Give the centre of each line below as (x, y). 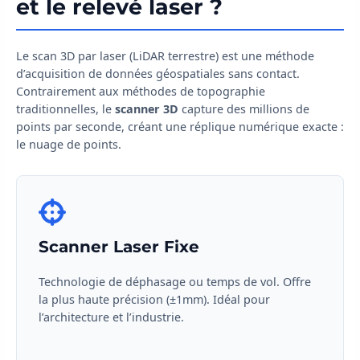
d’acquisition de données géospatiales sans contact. (158, 73)
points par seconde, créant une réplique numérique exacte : (180, 126)
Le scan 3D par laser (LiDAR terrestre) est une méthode (165, 55)
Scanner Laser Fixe (119, 247)
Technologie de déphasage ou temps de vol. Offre (175, 282)
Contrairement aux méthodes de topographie (141, 91)
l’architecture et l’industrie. (112, 317)
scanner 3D (147, 108)
